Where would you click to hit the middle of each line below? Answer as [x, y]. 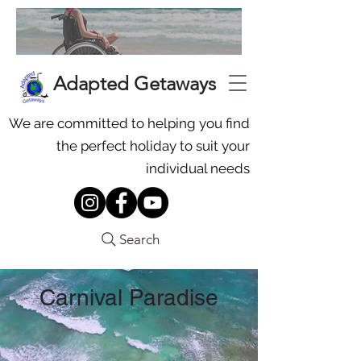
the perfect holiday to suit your [153, 146]
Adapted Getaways [135, 83]
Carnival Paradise [129, 297]
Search [139, 239]
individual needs [198, 168]
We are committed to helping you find [129, 123]
